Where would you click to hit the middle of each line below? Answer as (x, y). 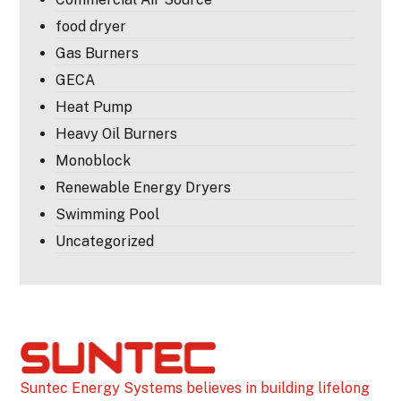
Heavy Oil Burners (117, 133)
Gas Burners (98, 53)
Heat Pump (94, 107)
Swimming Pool (108, 214)
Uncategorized (105, 241)
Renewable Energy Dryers (144, 187)
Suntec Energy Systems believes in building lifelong (195, 388)
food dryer (91, 26)
